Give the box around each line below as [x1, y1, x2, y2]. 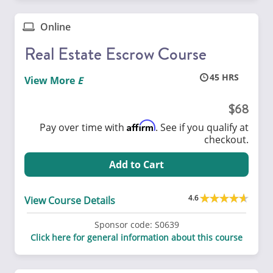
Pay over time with [40, 121, 127, 134]
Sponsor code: [94, 219, 152, 231]
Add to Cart [109, 158, 164, 171]
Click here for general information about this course [30, 232, 243, 244]
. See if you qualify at [155, 121, 249, 134]
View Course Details [24, 194, 115, 207]
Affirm [127, 119, 155, 132]
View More [24, 74, 75, 87]
